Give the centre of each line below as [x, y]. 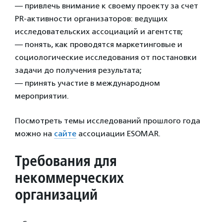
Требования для [66, 161]
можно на [34, 134]
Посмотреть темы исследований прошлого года [108, 121]
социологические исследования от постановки [106, 57]
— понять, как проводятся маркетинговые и [99, 44]
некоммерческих [69, 177]
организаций [56, 194]
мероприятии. [42, 96]
